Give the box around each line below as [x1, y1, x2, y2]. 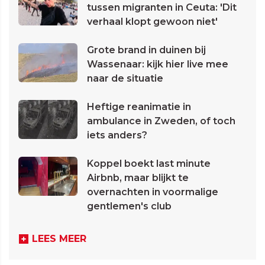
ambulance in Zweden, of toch [87, 115, 235, 127]
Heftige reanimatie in [87, 101, 191, 113]
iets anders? [87, 130, 147, 141]
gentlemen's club [87, 201, 172, 212]
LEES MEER [32, 233, 86, 245]
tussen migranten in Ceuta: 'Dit [87, 2, 237, 14]
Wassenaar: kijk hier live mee [87, 59, 228, 70]
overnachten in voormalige [87, 186, 218, 198]
